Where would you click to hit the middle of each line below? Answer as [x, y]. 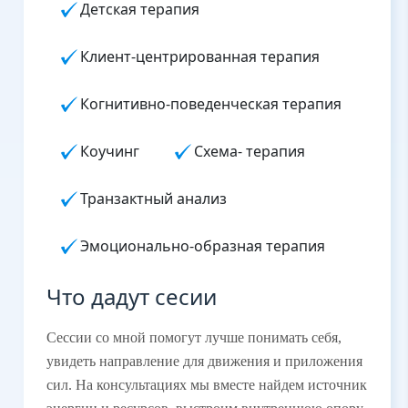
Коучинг [111, 152]
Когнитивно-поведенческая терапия [212, 104]
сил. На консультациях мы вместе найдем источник [206, 384]
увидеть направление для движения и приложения [204, 361]
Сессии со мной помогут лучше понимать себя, [194, 337]
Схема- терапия [251, 152]
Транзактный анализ [155, 199]
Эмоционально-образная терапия [206, 246]
